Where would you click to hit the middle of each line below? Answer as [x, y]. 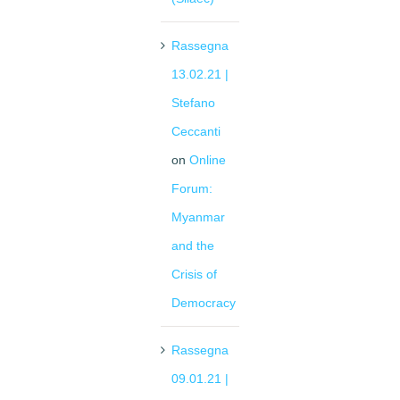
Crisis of [194, 275]
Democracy [204, 303]
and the [193, 246]
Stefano [193, 103]
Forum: [192, 189]
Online [208, 160]
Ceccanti [196, 132]
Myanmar [198, 217]
